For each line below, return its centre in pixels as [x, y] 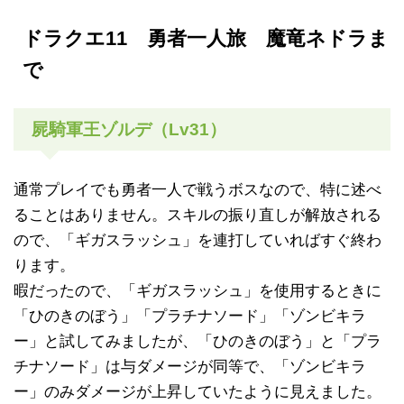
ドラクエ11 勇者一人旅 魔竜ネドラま [206, 38]
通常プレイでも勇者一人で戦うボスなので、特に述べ [197, 190]
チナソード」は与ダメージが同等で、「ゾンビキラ [190, 367]
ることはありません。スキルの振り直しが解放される [197, 215]
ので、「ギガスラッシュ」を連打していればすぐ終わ [197, 240]
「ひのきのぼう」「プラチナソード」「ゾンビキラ [190, 316]
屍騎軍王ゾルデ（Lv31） [129, 129]
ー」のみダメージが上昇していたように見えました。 [197, 392]
